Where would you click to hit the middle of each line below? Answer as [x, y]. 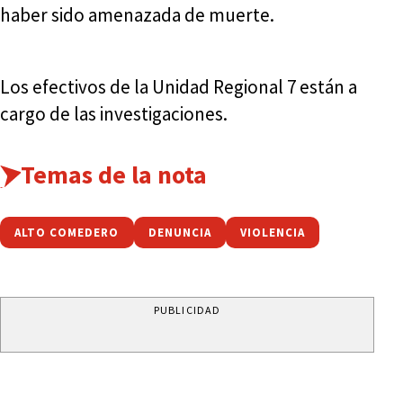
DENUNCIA [179, 232]
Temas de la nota [113, 174]
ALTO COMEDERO [67, 232]
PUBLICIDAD [187, 309]
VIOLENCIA [273, 232]
